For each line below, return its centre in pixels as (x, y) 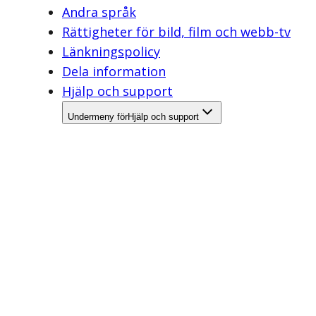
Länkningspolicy (111, 51)
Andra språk (99, 12)
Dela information (114, 71)
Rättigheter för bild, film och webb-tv (176, 32)
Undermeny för (98, 117)
